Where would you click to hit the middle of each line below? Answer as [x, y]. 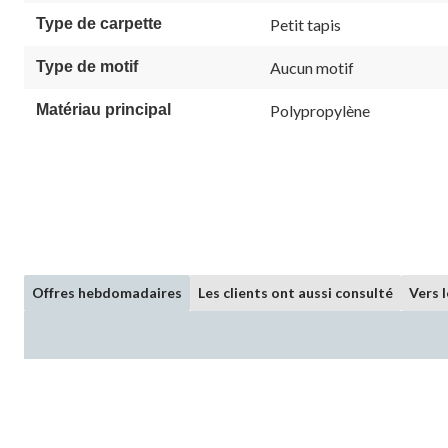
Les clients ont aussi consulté [295, 292]
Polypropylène [320, 110]
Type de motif [87, 66]
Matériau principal [103, 109]
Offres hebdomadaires [107, 292]
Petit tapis [305, 24]
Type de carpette [99, 23]
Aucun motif [312, 67]
